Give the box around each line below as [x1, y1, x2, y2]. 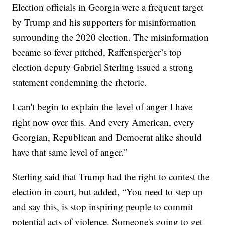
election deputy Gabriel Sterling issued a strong [12, 61, 194, 74]
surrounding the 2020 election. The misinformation [12, 31, 209, 44]
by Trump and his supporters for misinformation [12, 16, 197, 29]
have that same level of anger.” [12, 146, 128, 159]
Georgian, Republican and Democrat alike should [12, 131, 202, 144]
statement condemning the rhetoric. [12, 76, 147, 89]
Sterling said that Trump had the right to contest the [12, 170, 210, 183]
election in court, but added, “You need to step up [12, 185, 203, 198]
